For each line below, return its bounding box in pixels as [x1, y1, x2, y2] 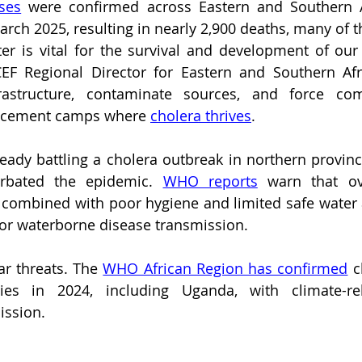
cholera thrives [150, 106, 251, 126]
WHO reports [162, 171, 258, 192]
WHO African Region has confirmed [103, 259, 348, 279]
